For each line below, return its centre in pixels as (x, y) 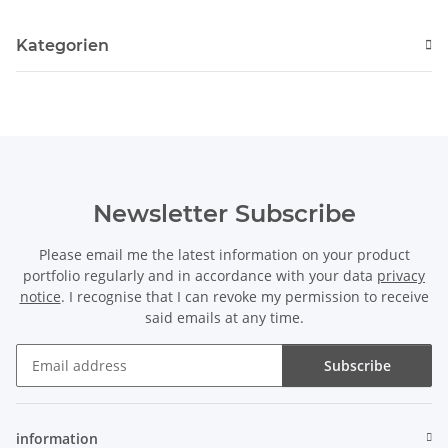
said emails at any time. (224, 317)
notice (40, 296)
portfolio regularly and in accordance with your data (200, 275)
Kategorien (62, 45)
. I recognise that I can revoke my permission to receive (244, 296)
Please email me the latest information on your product (224, 254)
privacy (401, 275)
